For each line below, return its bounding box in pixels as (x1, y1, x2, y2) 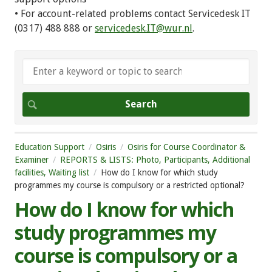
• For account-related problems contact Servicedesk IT (15, 7, 251, 19)
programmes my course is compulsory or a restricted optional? (15, 180, 245, 190)
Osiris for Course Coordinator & (127, 141, 245, 152)
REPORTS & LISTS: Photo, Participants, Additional (60, 154, 250, 165)
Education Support (15, 141, 84, 152)
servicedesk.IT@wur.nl (95, 22, 192, 34)
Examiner (15, 154, 49, 165)
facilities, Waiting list (15, 167, 89, 177)
